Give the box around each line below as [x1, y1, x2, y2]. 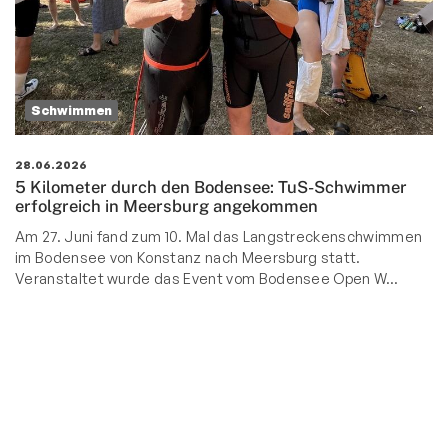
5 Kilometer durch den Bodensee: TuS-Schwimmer [15, 177, 407, 198]
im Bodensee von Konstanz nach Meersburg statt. [15, 248, 361, 267]
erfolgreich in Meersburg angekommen [15, 196, 318, 217]
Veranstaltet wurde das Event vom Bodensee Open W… [15, 269, 399, 288]
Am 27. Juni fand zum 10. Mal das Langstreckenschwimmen [15, 227, 423, 246]
